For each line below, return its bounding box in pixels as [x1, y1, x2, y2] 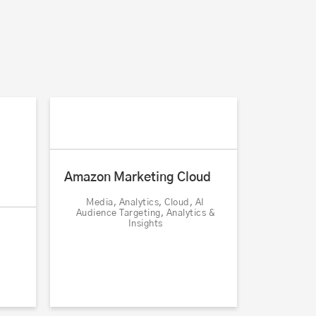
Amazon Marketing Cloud [64, 171, 211, 184]
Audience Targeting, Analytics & [75, 209, 215, 218]
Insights [128, 219, 163, 229]
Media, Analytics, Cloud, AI [86, 198, 205, 207]
